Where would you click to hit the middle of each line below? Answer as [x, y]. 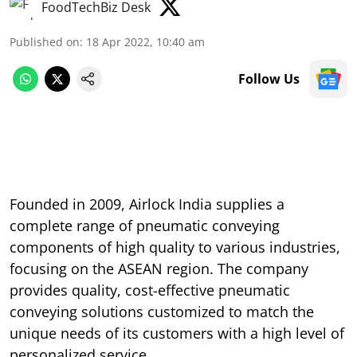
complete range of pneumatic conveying [145, 225]
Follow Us [269, 78]
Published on [45, 41]
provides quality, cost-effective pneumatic [150, 290]
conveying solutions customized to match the [162, 311]
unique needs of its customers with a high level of [177, 333]
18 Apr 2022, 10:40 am [145, 41]
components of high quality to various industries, [175, 247]
